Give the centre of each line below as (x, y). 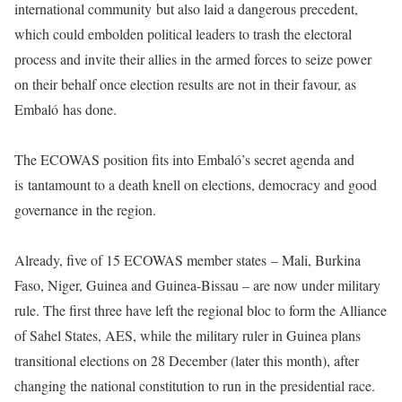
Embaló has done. (66, 109)
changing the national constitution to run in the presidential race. (195, 385)
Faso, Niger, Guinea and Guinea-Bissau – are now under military (197, 284)
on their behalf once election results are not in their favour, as (185, 83)
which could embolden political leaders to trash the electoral (183, 33)
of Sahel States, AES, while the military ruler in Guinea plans (188, 335)
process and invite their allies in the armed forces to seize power (193, 58)
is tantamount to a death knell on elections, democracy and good (196, 184)
